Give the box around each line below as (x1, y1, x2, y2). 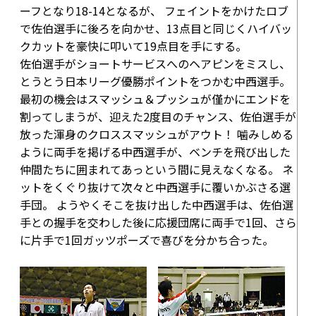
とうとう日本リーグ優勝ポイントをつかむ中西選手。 (20, 73, 291, 90)
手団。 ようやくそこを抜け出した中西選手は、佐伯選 (20, 196, 293, 213)
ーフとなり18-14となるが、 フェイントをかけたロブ (20, 2, 288, 19)
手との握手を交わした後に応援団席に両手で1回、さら (20, 214, 297, 231)
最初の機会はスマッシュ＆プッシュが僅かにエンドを (20, 90, 291, 107)
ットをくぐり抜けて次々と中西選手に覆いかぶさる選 (20, 178, 291, 195)
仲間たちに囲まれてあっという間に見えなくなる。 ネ (20, 161, 293, 178)
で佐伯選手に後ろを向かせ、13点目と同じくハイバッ (20, 20, 292, 37)
